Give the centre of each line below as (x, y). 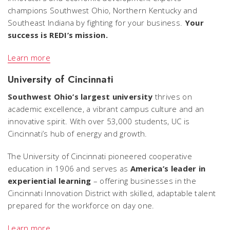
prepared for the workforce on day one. (81, 205)
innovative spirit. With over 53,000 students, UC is (99, 121)
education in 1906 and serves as (69, 168)
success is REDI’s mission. (58, 35)
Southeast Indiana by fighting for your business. (96, 22)
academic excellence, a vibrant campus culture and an (106, 109)
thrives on (172, 96)
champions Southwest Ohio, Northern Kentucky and (103, 10)
